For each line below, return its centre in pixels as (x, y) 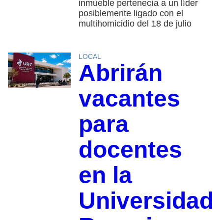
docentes (130, 149)
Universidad (146, 200)
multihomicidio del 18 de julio (135, 23)
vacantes (129, 98)
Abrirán (120, 73)
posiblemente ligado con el (131, 13)
